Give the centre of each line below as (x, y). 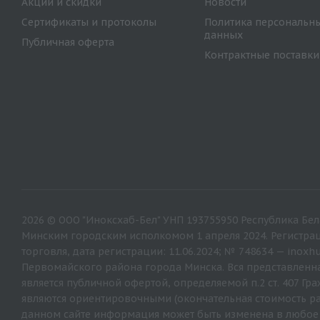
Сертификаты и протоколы (89, 22)
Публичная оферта (68, 42)
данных (223, 35)
